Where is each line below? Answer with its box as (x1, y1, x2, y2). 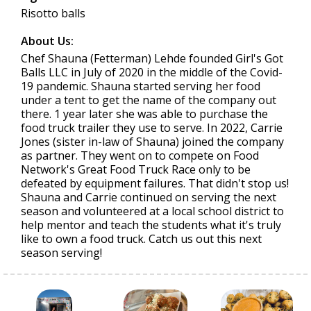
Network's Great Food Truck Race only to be (21, 162, 251, 177)
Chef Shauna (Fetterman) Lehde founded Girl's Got (21, 51, 283, 66)
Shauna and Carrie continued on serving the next (21, 190, 276, 205)
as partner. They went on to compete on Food (21, 148, 259, 163)
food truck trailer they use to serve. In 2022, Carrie (21, 120, 283, 135)
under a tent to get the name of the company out (21, 92, 276, 108)
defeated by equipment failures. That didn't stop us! (21, 176, 289, 191)
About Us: (21, 33, 74, 49)
